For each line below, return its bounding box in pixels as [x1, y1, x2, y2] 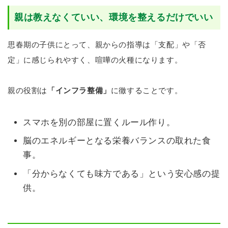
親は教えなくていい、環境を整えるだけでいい [14, 12, 213, 22]
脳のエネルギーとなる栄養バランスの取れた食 [23, 136, 211, 146]
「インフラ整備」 [47, 85, 111, 95]
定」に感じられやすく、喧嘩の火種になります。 [8, 55, 183, 64]
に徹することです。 [110, 85, 183, 95]
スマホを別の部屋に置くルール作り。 [23, 117, 176, 127]
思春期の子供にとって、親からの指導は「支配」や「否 [8, 40, 207, 49]
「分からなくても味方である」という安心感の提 [23, 168, 220, 179]
